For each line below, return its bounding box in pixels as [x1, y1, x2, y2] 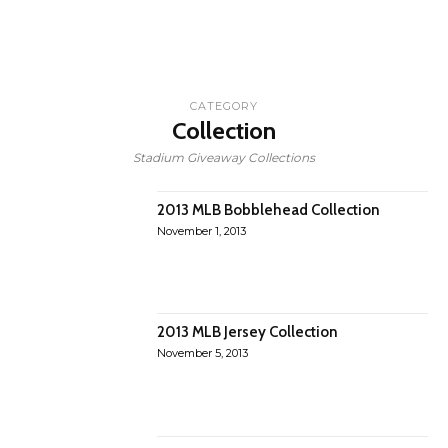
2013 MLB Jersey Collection [157, 323, 339, 342]
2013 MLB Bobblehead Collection [157, 201, 381, 219]
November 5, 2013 [157, 346, 249, 361]
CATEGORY [190, 99, 258, 113]
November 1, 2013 [157, 224, 247, 238]
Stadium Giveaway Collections [133, 150, 315, 165]
